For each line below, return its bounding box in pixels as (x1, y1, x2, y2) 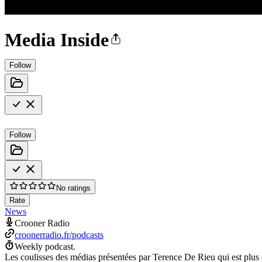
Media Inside (5, 29, 109, 51)
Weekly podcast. (15, 241, 75, 251)
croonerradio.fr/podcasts (15, 229, 104, 240)
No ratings (56, 183, 91, 192)
